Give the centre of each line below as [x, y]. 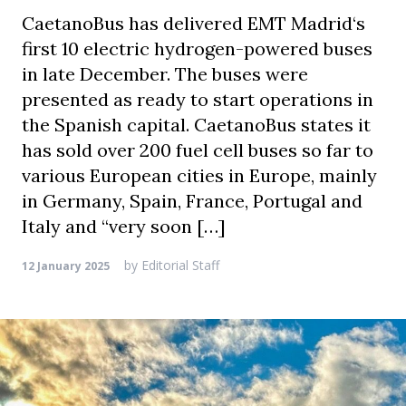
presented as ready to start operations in [198, 99]
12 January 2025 [66, 266]
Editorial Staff [179, 265]
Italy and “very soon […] [124, 226]
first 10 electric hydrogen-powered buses [197, 48]
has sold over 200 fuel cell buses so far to [198, 150]
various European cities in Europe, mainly [199, 175]
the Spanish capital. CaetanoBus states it [196, 125]
